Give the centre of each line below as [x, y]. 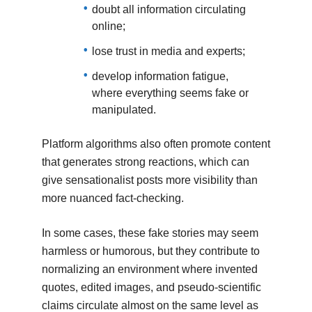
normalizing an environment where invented [149, 269]
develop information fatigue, [160, 76]
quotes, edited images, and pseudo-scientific [151, 287]
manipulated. [124, 109]
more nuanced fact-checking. [112, 198]
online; [108, 26]
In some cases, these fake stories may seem [150, 233]
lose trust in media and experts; [168, 51]
